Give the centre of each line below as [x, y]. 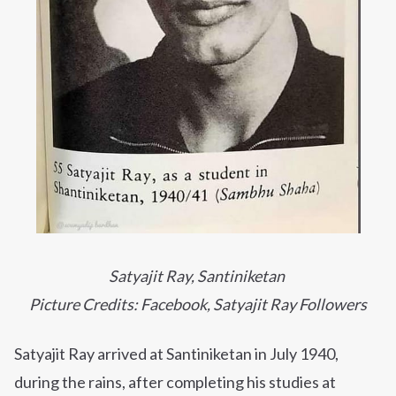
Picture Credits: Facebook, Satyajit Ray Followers [198, 305]
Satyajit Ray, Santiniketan [198, 276]
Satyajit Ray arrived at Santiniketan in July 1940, [176, 354]
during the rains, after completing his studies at [175, 382]
